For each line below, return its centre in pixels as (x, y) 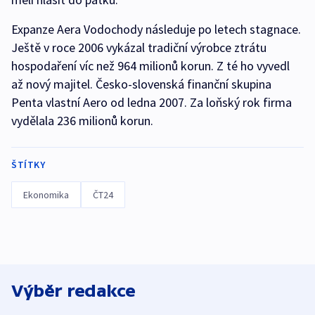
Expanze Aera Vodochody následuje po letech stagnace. (156, 30)
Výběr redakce (73, 291)
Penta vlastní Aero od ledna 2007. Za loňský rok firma (152, 103)
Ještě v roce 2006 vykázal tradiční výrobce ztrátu (139, 48)
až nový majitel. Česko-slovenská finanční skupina (141, 84)
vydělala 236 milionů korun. (82, 121)
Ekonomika (46, 195)
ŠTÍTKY (28, 165)
